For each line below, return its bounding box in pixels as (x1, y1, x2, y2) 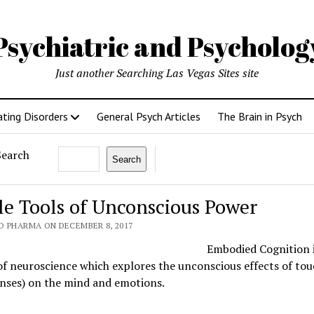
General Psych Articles (96, 109, 200, 123)
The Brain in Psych (217, 109, 302, 123)
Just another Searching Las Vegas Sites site (55, 65, 259, 81)
